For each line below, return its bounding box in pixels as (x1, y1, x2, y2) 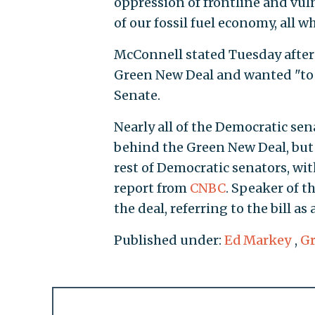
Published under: (113, 232, 224, 249)
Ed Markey (224, 232, 292, 249)
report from (113, 180, 190, 197)
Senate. (113, 87, 160, 104)
